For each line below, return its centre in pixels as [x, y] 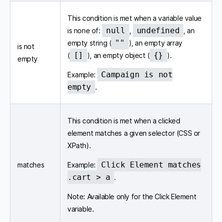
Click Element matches [151, 165]
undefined [158, 30]
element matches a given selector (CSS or [134, 133]
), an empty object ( [118, 55]
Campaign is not [137, 74]
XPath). [79, 145]
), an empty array [155, 43]
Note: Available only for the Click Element [132, 196]
